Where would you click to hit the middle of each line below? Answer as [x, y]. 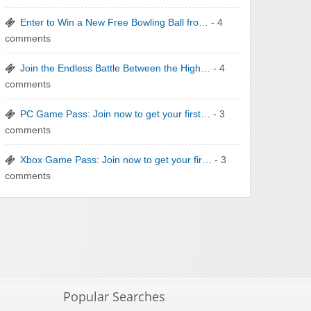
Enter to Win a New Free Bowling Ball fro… [115, 23]
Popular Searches [114, 297]
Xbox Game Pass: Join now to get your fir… [116, 160]
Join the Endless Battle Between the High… [116, 69]
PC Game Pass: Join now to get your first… [116, 115]
